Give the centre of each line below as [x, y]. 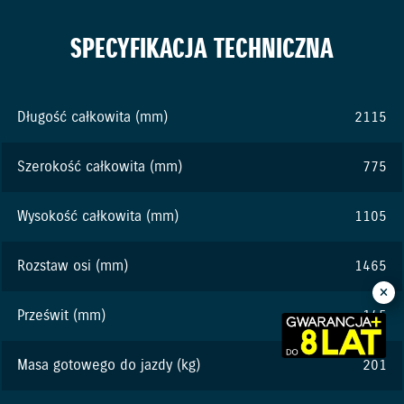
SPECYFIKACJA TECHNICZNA [202, 50]
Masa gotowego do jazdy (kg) [109, 366]
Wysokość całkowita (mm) [98, 217]
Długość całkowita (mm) [92, 118]
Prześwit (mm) [61, 317]
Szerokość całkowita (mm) [100, 168]
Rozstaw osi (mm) [73, 267]
